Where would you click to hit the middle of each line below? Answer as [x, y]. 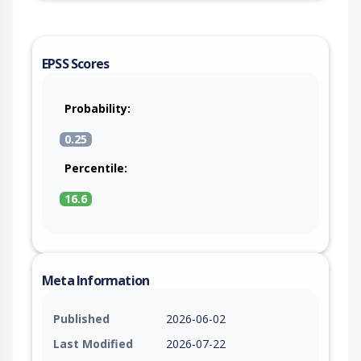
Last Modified [93, 343]
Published [81, 318]
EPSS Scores [76, 63]
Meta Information [96, 280]
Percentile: [96, 168]
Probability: [98, 108]
